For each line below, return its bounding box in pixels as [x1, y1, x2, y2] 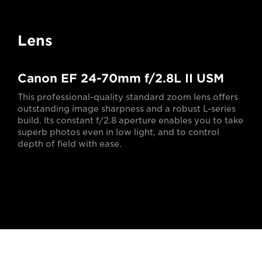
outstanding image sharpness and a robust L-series [18, 104, 236, 114]
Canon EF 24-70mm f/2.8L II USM [18, 71, 224, 86]
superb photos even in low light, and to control [18, 127, 219, 137]
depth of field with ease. [18, 139, 122, 149]
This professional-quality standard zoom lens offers [18, 92, 238, 102]
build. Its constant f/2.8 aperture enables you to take [18, 116, 243, 126]
